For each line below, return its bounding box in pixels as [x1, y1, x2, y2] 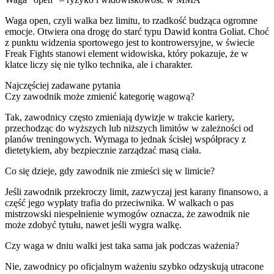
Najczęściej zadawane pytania [5, 80, 120, 91]
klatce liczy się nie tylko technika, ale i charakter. [5, 59, 193, 70]
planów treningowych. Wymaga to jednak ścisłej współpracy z [5, 133, 246, 144]
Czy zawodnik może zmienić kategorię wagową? [5, 91, 194, 102]
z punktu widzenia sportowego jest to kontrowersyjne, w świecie [5, 37, 254, 48]
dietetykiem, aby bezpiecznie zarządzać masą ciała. [5, 144, 201, 155]
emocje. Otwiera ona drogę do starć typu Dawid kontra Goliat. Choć [5, 26, 269, 37]
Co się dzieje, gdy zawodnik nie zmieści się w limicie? [5, 165, 215, 176]
